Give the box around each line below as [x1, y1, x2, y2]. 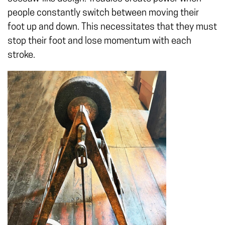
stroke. [8, 51, 35, 60]
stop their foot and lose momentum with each [8, 37, 191, 46]
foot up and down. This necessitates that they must [8, 23, 217, 32]
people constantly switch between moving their [8, 9, 199, 18]
